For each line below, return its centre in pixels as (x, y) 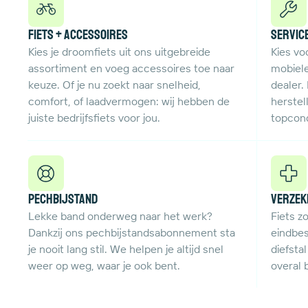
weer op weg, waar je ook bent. (104, 266)
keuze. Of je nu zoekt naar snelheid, (114, 85)
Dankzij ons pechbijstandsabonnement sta (132, 233)
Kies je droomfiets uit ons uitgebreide (119, 52)
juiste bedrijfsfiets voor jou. (94, 118)
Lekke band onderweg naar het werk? (120, 216)
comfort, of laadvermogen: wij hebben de (129, 101)
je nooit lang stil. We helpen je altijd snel (126, 249)
